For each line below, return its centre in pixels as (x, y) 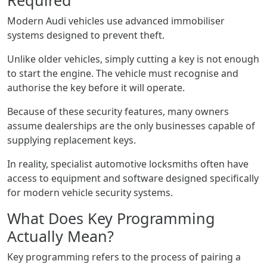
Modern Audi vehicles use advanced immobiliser (116, 21)
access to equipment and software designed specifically (133, 178)
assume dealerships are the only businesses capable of (131, 126)
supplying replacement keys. (72, 140)
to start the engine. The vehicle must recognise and (123, 73)
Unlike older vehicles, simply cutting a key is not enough (133, 59)
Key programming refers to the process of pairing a (124, 257)
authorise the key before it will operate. (96, 88)
